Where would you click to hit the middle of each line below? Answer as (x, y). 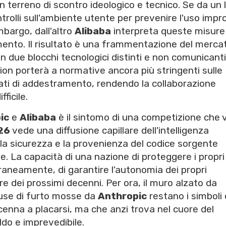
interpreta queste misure (168, 31)
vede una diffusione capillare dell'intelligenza (109, 131)
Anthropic (122, 196)
